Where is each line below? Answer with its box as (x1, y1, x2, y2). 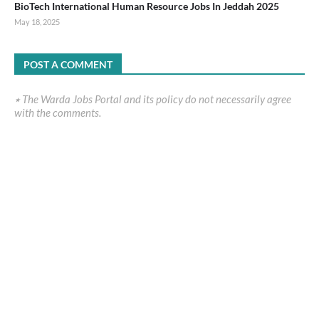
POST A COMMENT (23, 58, 113, 70)
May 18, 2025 (14, 16, 60, 26)
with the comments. (14, 105, 101, 119)
